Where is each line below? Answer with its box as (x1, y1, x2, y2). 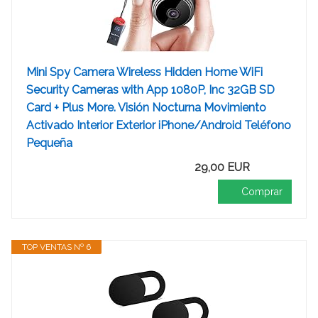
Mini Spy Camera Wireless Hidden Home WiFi (26, 65, 263, 79)
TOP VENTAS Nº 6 (22, 242, 91, 252)
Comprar (241, 186, 283, 197)
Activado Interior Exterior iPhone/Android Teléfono (26, 119, 291, 132)
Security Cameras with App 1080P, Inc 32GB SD (26, 83, 275, 97)
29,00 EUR (194, 160, 250, 174)
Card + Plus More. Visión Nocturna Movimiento (26, 101, 266, 114)
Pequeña (26, 136, 72, 150)
